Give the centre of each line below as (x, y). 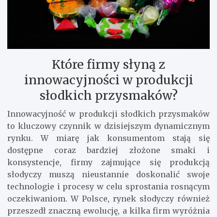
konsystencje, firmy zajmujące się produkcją (108, 162)
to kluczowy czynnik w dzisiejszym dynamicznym (108, 126)
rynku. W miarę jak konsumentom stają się (108, 138)
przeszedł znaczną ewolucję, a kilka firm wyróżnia (108, 210)
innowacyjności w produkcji (108, 80)
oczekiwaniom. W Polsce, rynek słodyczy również (108, 198)
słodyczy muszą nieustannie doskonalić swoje (108, 174)
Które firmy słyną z (108, 64)
